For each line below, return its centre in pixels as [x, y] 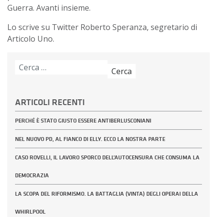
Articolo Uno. [31, 39]
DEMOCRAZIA [32, 176]
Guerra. [22, 8]
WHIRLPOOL [30, 212]
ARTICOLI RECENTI [50, 102]
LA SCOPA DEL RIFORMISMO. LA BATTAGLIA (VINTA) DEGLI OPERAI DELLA [107, 194]
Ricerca [27, 66]
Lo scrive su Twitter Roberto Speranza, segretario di [102, 27]
